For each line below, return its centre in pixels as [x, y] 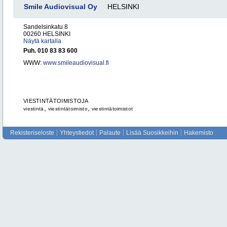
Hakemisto [199, 133]
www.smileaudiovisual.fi [76, 63]
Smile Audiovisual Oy [61, 7]
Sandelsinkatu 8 [46, 27]
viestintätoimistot [112, 109]
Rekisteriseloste [32, 133]
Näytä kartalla [42, 41]
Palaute [110, 133]
